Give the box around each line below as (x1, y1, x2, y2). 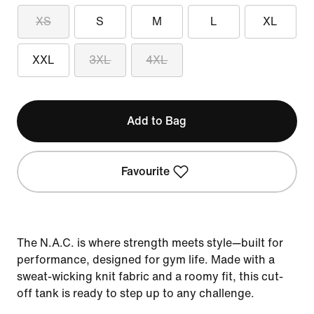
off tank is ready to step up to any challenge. (17, 287, 254, 299)
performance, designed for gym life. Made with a (17, 254, 275, 266)
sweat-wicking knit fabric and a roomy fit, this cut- (17, 271, 283, 282)
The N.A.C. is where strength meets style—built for (17, 237, 283, 249)
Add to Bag (127, 115, 187, 127)
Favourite (121, 165, 170, 177)
